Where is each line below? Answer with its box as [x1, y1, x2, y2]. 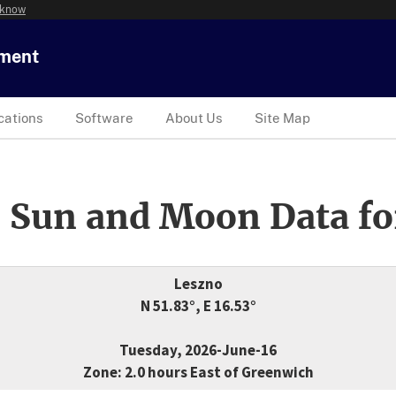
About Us [165, 110, 223, 126]
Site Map [255, 110, 310, 126]
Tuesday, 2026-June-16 [119, 340, 277, 361]
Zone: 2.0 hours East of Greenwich [82, 362, 314, 383]
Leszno [173, 274, 223, 294]
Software [75, 110, 133, 126]
